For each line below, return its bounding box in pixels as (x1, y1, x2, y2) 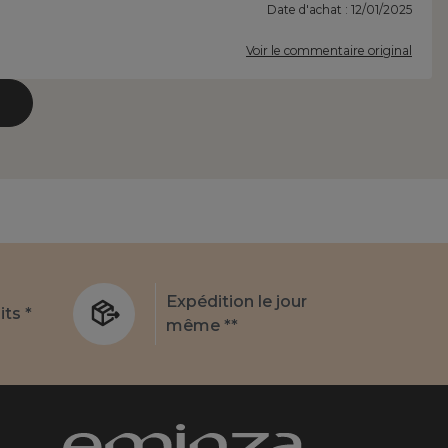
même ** (166, 316, 238, 336)
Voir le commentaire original (246, 43, 412, 59)
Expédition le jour (166, 292, 307, 312)
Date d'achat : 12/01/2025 (267, 2, 412, 18)
